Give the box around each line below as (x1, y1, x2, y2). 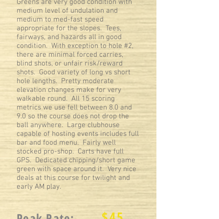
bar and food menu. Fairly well (17, 138, 116, 147)
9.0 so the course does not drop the (17, 112, 129, 121)
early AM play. (17, 182, 61, 191)
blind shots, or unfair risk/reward (17, 59, 123, 68)
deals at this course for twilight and (17, 174, 130, 182)
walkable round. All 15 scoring (17, 94, 115, 103)
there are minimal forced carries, (17, 50, 123, 59)
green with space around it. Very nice (17, 165, 136, 174)
